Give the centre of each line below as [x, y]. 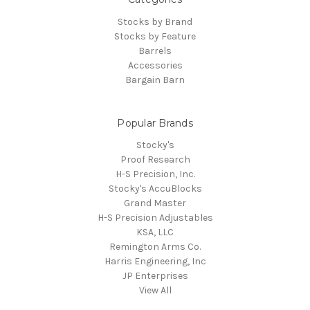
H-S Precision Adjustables [155, 218]
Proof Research [155, 160]
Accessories [155, 65]
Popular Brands [155, 123]
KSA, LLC [155, 232]
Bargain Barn [155, 80]
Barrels [155, 51]
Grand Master [155, 203]
